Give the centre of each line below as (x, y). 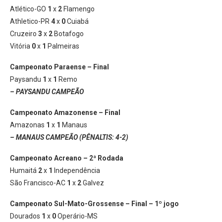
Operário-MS (77, 216)
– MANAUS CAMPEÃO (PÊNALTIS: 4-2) (69, 137)
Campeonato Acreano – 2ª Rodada (67, 158)
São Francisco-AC (38, 183)
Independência (76, 170)
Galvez (93, 183)
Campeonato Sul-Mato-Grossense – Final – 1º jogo (94, 204)
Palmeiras (63, 46)
